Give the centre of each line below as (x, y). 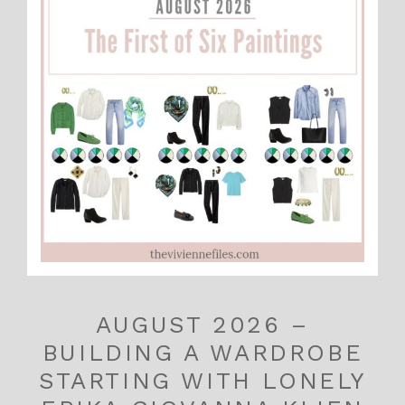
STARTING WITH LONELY (202, 381)
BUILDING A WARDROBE (202, 353)
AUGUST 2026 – (202, 325)
